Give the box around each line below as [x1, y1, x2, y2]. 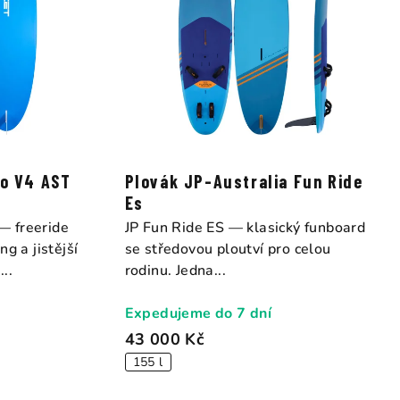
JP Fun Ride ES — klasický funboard [124, 217, 366, 237]
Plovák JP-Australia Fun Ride [124, 170, 363, 192]
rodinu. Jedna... [124, 260, 227, 280]
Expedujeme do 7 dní [124, 303, 272, 323]
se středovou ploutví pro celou [124, 238, 331, 259]
